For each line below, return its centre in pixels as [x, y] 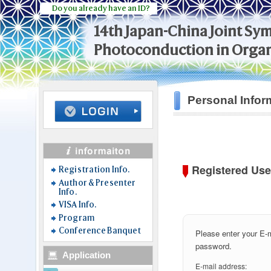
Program [77, 217]
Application [87, 256]
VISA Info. [78, 204]
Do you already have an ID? [101, 8]
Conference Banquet [100, 230]
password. [214, 246]
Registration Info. [94, 169]
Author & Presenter [97, 182]
